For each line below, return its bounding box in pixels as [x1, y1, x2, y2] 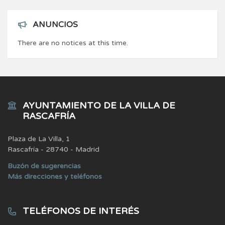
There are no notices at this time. [18, 38, 128, 47]
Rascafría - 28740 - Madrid [8, 145, 99, 154]
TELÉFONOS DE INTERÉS [23, 205, 139, 216]
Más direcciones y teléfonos [8, 172, 102, 181]
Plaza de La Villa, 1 [8, 134, 70, 143]
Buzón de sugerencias [8, 161, 81, 170]
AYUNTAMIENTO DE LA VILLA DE [23, 99, 175, 111]
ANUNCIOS [33, 19, 78, 30]
